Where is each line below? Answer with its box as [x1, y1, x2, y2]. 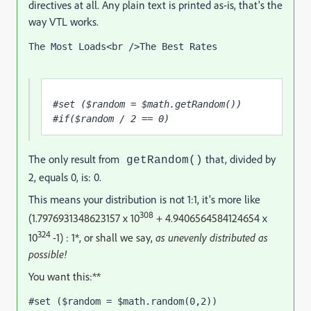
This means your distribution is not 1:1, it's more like [28, 192, 260, 206]
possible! [28, 246, 67, 261]
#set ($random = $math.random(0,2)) [28, 295, 217, 307]
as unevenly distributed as [155, 230, 268, 244]
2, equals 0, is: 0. [28, 170, 101, 184]
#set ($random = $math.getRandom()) [53, 99, 242, 110]
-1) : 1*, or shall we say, [53, 230, 155, 244]
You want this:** [28, 269, 101, 283]
